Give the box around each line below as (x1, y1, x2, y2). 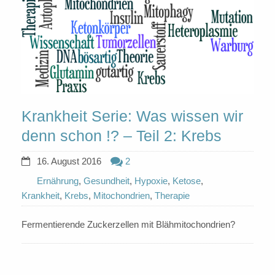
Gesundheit (83, 176, 130, 187)
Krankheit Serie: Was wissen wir (21, 107, 243, 125)
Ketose (172, 176, 201, 187)
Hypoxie (134, 176, 168, 187)
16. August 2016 (37, 156, 101, 167)
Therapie (155, 190, 190, 201)
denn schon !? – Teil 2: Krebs (21, 127, 222, 145)
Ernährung (37, 176, 79, 187)
